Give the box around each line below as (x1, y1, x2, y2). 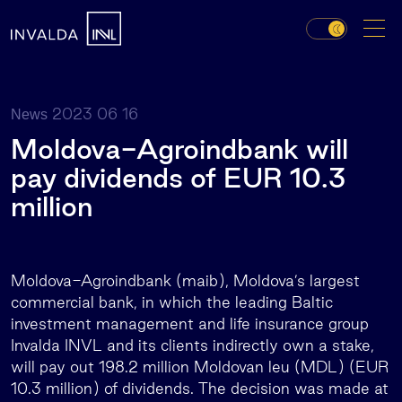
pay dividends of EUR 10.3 (11, 162, 345, 193)
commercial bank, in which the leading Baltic (11, 293, 333, 310)
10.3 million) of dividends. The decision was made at (11, 380, 389, 397)
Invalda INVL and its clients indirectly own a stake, (11, 336, 374, 354)
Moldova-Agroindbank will (11, 134, 348, 164)
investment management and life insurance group (11, 315, 369, 332)
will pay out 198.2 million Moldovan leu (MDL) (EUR (11, 358, 389, 375)
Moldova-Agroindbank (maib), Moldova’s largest (11, 272, 360, 289)
